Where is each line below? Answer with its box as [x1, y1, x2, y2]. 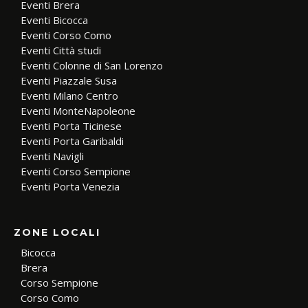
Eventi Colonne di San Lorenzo [21, 58, 163, 73]
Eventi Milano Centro [21, 89, 118, 103]
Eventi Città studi [21, 43, 101, 58]
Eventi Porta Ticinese [21, 119, 122, 133]
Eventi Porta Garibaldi [21, 134, 124, 148]
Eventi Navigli [21, 149, 84, 164]
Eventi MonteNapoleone [21, 104, 135, 118]
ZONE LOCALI [14, 226, 100, 239]
